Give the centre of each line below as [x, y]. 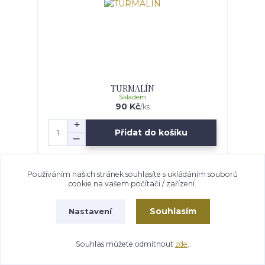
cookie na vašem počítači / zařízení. [132, 183]
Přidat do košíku [151, 133]
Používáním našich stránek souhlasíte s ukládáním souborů [132, 174]
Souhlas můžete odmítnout [125, 244]
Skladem [132, 97]
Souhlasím [173, 211]
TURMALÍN [132, 88]
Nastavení [91, 211]
